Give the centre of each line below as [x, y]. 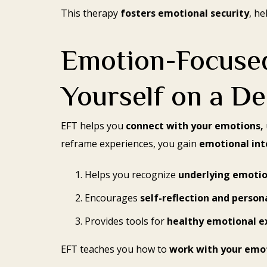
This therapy [91, 13]
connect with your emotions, [195, 126]
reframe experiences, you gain [130, 144]
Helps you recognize [131, 175]
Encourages [112, 198]
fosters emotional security [185, 13]
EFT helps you [93, 126]
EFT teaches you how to [115, 249]
